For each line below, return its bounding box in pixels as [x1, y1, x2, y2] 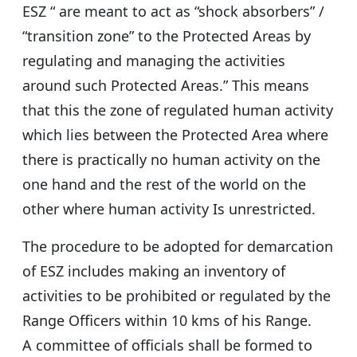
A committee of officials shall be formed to [22, 335, 312, 355]
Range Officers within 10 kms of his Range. [22, 311, 312, 331]
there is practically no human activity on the [22, 150, 320, 170]
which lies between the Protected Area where [22, 125, 328, 145]
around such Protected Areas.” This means [22, 76, 309, 96]
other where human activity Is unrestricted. [22, 199, 320, 219]
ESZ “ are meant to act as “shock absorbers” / [22, 2, 324, 22]
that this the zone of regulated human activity [22, 100, 333, 120]
